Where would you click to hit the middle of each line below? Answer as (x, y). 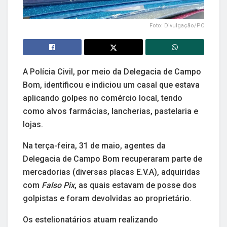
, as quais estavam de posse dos (136, 185)
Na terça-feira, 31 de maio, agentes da (94, 145)
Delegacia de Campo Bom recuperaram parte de (112, 159)
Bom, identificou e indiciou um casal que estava (111, 85)
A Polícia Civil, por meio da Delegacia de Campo (112, 71)
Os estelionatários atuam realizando (90, 219)
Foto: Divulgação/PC (177, 25)
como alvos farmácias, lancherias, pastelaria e (110, 111)
